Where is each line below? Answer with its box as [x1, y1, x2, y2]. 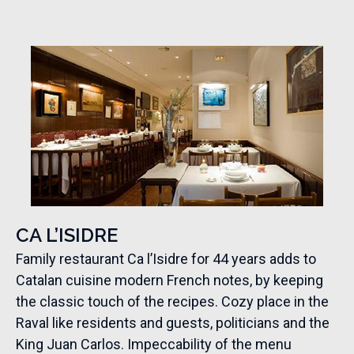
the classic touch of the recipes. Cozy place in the [16, 292, 329, 310]
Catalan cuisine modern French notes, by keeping [16, 271, 323, 288]
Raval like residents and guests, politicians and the [16, 314, 330, 331]
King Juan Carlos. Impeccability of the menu [16, 335, 292, 352]
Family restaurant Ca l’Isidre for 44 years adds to [16, 250, 316, 267]
